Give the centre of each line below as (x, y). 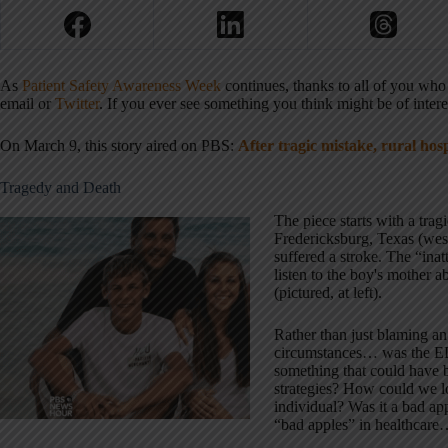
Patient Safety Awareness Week (121, 86)
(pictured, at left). (328, 292)
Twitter (77, 104)
